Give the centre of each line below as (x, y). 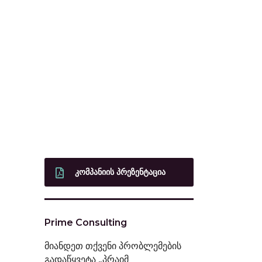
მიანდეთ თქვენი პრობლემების (113, 246)
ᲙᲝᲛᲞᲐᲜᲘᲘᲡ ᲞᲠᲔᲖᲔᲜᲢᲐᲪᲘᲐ (120, 172)
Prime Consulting (86, 223)
